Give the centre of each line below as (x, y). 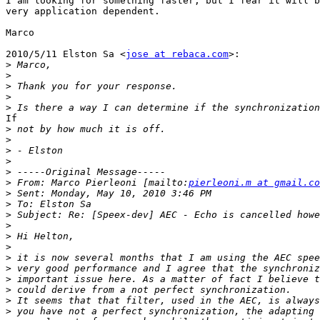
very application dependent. (83, 11)
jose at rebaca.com (177, 54)
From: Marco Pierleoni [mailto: (100, 183)
